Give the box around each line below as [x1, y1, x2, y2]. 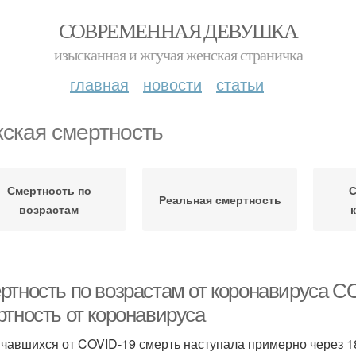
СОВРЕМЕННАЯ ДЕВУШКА [58, 17, 298, 44]
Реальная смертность [158, 192, 281, 207]
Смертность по [6, 182, 91, 198]
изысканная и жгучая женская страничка [53, 44, 303, 65]
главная [70, 72, 129, 95]
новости [143, 72, 202, 95]
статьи [216, 72, 264, 95]
